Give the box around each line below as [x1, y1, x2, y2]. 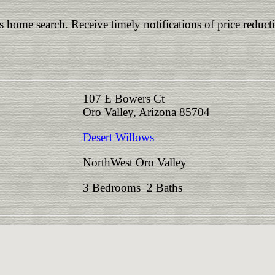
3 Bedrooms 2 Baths [83, 181, 188, 194]
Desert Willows [83, 131, 154, 144]
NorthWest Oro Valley [83, 156, 187, 169]
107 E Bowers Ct [83, 92, 165, 105]
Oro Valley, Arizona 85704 [83, 106, 210, 118]
